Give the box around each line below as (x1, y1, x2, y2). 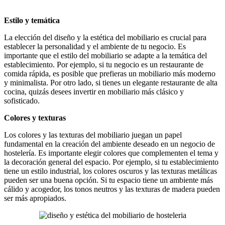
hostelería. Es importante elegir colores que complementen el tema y (4, 148, 218, 157)
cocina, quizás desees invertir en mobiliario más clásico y (4, 87, 184, 96)
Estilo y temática (4, 16, 60, 25)
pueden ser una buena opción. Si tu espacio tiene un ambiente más (4, 175, 213, 184)
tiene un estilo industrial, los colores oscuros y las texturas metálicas (4, 166, 217, 175)
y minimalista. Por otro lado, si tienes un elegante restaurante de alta (4, 78, 217, 87)
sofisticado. (4, 96, 40, 105)
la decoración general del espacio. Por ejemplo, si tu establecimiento (4, 157, 218, 166)
